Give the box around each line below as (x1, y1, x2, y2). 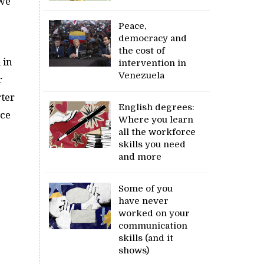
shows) (118, 245, 150, 256)
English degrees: (118, 102, 195, 113)
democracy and (118, 33, 187, 44)
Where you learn (118, 114, 194, 126)
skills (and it (118, 233, 174, 244)
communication (118, 220, 188, 232)
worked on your (118, 208, 190, 219)
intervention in (118, 58, 187, 69)
